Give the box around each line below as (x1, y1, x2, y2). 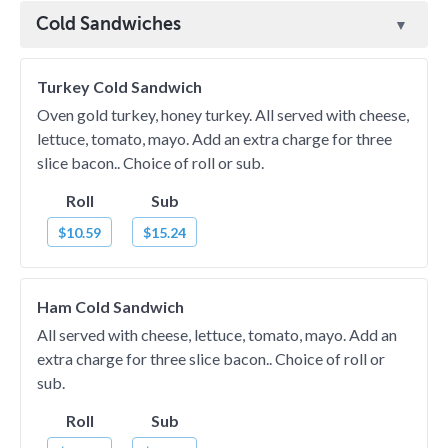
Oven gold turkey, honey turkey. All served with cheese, (37, 105, 409, 124)
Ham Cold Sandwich (37, 297, 184, 316)
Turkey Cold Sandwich (37, 77, 202, 96)
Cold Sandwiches (36, 14, 181, 34)
